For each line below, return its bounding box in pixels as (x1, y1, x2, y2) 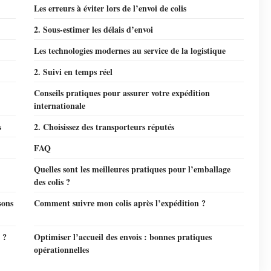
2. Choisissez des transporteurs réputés (34, 120, 174, 133)
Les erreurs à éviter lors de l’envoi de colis (34, 2, 186, 15)
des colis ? (34, 175, 70, 188)
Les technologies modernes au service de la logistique (34, 44, 226, 57)
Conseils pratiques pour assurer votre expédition (34, 87, 210, 99)
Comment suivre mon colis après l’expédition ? (34, 197, 206, 209)
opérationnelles (34, 243, 89, 256)
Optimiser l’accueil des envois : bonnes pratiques (34, 230, 212, 243)
